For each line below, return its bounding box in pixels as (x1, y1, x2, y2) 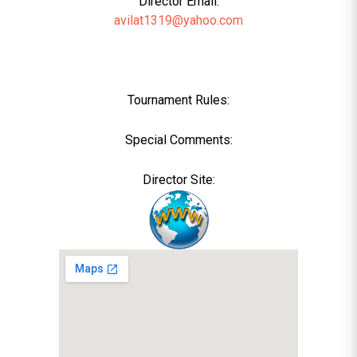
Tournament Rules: (127, 92, 229, 108)
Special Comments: (124, 132, 233, 147)
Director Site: (142, 172, 215, 187)
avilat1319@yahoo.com (114, 13, 243, 28)
